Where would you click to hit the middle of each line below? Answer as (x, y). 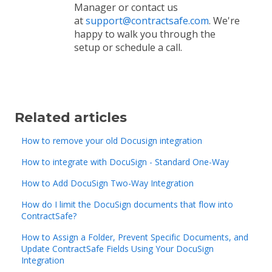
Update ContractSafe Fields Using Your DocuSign (118, 249)
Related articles (71, 118)
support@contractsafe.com (147, 20)
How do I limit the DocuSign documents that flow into (127, 205)
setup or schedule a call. (128, 47)
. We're (224, 20)
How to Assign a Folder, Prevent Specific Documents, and (135, 237)
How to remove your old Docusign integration (112, 141)
